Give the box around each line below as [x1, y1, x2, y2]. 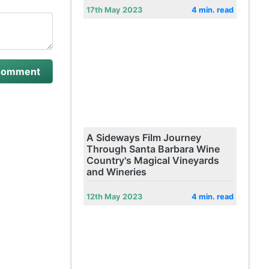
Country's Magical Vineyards [86, 154, 219, 166]
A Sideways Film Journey [86, 131, 201, 144]
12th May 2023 [86, 192, 142, 201]
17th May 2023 [86, 5, 142, 14]
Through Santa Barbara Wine [86, 143, 220, 155]
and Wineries [86, 166, 147, 178]
